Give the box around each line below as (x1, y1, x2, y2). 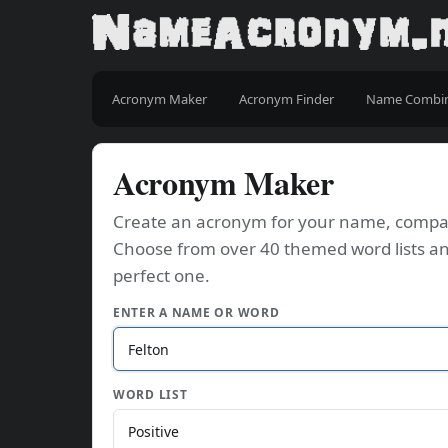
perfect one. (113, 264, 210, 287)
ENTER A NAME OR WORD (113, 304, 280, 321)
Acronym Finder (239, 90, 334, 108)
